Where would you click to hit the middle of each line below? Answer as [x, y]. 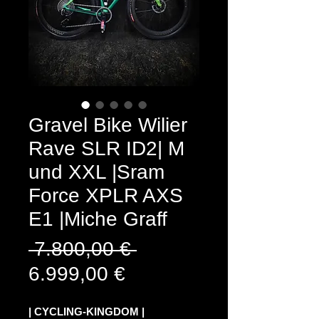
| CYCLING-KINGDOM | [87, 312]
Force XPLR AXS [106, 195]
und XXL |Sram [96, 172]
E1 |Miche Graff [98, 219]
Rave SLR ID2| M [106, 148]
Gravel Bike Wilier [108, 125]
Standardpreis [199, 248]
